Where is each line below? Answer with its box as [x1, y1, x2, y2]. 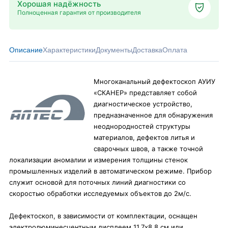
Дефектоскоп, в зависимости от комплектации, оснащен [9, 212, 197, 220]
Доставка [132, 46, 162, 54]
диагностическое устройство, [94, 100, 192, 108]
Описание [9, 46, 43, 54]
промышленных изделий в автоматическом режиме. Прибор [9, 167, 212, 175]
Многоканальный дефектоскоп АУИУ [94, 77, 215, 85]
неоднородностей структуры [94, 122, 190, 130]
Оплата [162, 46, 187, 54]
